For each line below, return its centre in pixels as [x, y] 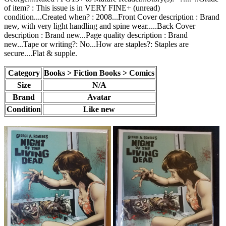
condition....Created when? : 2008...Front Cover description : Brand [112, 17]
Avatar [99, 97]
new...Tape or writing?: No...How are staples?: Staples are [96, 44]
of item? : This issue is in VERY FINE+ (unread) [82, 8]
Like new [99, 109]
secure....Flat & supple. [41, 53]
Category [24, 73]
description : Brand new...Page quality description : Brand [96, 35]
